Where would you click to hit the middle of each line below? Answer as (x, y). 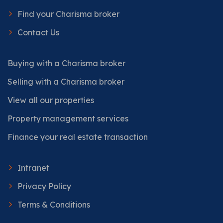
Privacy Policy (44, 186)
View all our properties (51, 100)
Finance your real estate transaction (78, 137)
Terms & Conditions (54, 204)
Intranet (33, 167)
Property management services (68, 118)
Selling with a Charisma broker (66, 81)
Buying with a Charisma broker (66, 63)
